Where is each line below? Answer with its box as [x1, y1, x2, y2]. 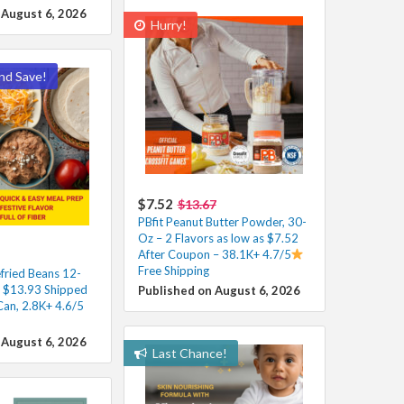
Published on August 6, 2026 [137, 282, 300, 298]
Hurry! [147, 16, 187, 32]
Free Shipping [137, 262, 209, 278]
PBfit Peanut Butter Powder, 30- [137, 214, 307, 229]
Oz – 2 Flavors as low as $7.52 [137, 230, 298, 245]
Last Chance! [149, 344, 227, 361]
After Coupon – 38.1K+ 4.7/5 [137, 246, 291, 262]
